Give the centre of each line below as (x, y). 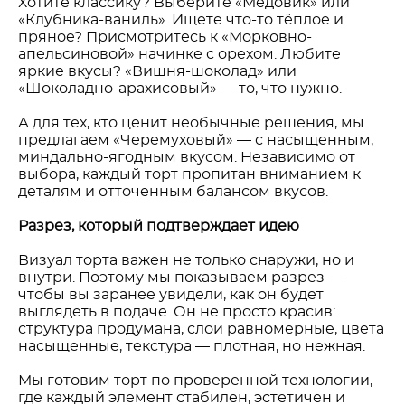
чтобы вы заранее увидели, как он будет (171, 295)
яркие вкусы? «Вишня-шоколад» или (157, 71)
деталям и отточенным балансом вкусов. (173, 192)
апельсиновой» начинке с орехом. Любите (179, 54)
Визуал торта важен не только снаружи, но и (186, 260)
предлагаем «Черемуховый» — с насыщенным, (196, 140)
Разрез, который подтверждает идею (159, 226)
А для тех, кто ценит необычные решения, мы (191, 123)
